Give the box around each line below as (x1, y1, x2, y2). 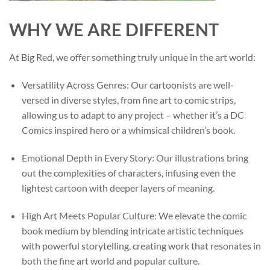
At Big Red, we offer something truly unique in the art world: (9, 51, 256, 63)
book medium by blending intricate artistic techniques (21, 224, 243, 236)
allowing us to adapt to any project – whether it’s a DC (21, 109, 244, 121)
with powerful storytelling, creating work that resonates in (21, 239, 261, 251)
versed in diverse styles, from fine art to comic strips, (21, 94, 236, 106)
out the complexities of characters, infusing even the (21, 166, 236, 178)
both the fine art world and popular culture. (21, 254, 199, 266)
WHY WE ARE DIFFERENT (9, 19, 219, 40)
